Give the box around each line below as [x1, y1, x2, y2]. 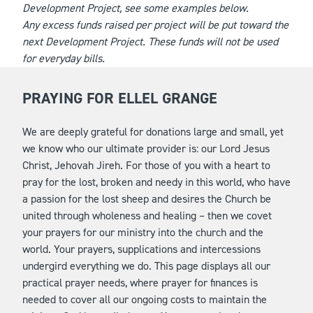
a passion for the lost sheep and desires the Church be [22, 191, 271, 206]
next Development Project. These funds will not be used [22, 34, 278, 49]
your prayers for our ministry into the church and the [22, 225, 263, 240]
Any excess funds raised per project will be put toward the [22, 17, 289, 32]
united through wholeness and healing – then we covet [22, 208, 272, 223]
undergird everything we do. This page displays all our [22, 259, 270, 273]
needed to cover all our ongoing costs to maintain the [22, 292, 267, 307]
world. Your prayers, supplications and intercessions [22, 242, 261, 256]
